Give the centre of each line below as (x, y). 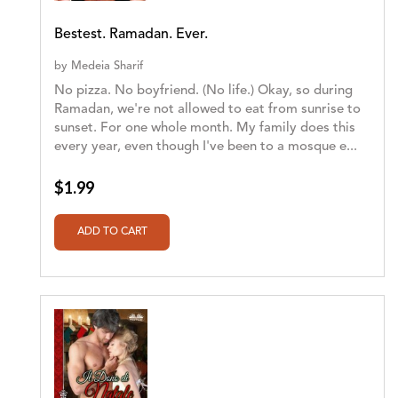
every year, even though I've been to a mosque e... (206, 147)
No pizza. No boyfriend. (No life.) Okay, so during (203, 91)
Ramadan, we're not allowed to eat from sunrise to (207, 109)
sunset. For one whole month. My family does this (205, 128)
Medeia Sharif (107, 66)
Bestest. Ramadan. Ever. (131, 34)
